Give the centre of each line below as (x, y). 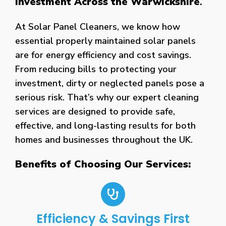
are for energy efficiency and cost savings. (103, 55)
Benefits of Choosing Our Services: (103, 164)
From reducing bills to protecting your (96, 69)
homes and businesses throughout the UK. (104, 139)
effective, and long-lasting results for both (105, 125)
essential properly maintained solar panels (105, 41)
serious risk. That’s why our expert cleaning (107, 97)
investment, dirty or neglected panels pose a (110, 83)
